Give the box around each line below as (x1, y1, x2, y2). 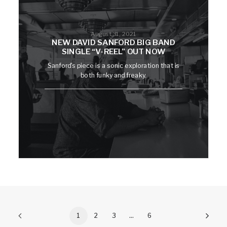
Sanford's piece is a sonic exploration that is (47, 61, 180, 69)
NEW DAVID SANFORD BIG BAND (52, 38, 175, 48)
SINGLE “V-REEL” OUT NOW (61, 47, 166, 57)
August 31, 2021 (90, 29, 137, 37)
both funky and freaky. (81, 71, 146, 80)
